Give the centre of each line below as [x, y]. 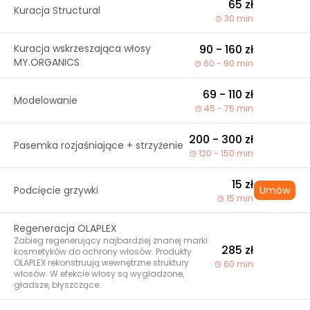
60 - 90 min [228, 63]
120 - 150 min [226, 153]
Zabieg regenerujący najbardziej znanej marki [111, 240]
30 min [239, 18]
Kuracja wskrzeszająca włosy [82, 48]
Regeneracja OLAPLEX [65, 228]
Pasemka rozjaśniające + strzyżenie [99, 145]
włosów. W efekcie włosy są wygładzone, [99, 274]
